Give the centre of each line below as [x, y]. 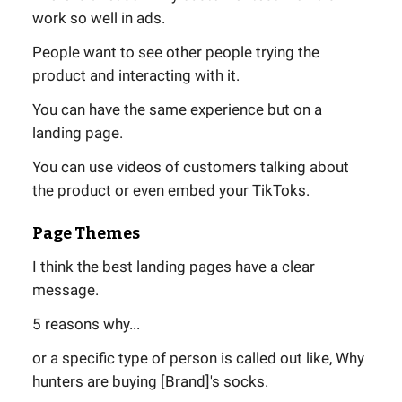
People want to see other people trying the [176, 52]
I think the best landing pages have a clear [174, 266]
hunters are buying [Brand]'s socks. [150, 381]
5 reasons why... [86, 323]
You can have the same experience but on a [177, 109]
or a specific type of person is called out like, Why [198, 358]
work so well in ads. [99, 17]
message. [66, 289]
